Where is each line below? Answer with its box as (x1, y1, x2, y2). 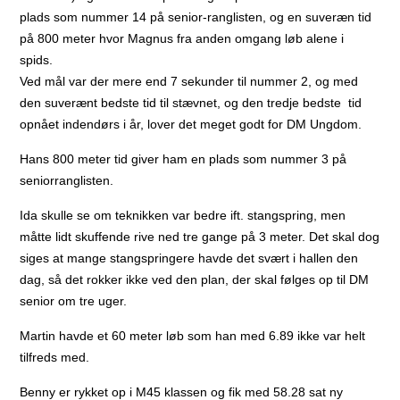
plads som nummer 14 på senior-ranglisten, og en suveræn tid (20, 9, 372, 24)
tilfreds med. (20, 349, 90, 364)
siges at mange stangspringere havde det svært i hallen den (20, 250, 359, 265)
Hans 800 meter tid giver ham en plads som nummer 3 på (20, 151, 347, 166)
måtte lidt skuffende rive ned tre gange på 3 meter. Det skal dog (20, 229, 380, 244)
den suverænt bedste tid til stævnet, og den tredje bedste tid (20, 95, 362, 110)
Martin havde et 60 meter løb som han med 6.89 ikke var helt (20, 328, 366, 343)
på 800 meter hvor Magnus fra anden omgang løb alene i (20, 30, 345, 46)
